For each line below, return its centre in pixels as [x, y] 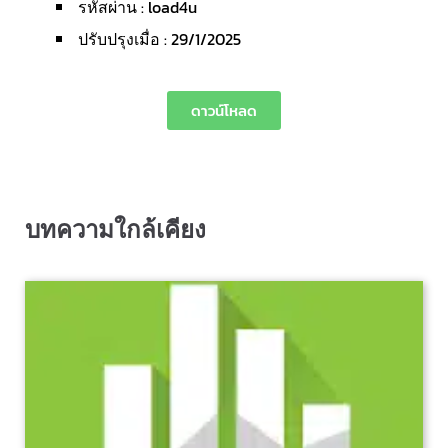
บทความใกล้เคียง [115, 229]
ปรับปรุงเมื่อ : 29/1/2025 [159, 39]
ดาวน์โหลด [224, 110]
